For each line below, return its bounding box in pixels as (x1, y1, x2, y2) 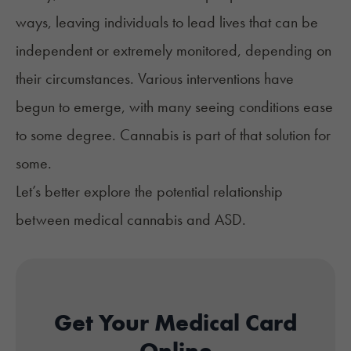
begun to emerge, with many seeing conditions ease (16, 96, 333, 117)
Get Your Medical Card (54, 307, 297, 338)
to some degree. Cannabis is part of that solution (16, 124, 314, 145)
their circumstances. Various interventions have (16, 67, 294, 89)
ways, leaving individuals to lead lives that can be (16, 11, 318, 32)
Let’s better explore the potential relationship (16, 180, 283, 201)
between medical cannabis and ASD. (16, 208, 246, 230)
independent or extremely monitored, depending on (16, 39, 331, 60)
